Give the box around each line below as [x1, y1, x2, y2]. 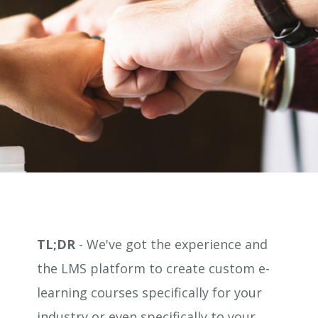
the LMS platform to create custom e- [37, 260, 270, 277]
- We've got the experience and [75, 236, 268, 253]
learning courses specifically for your [37, 284, 263, 301]
